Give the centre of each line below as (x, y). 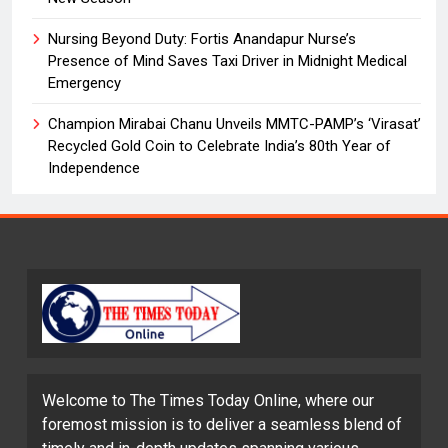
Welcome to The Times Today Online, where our (208, 401)
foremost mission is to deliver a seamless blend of (222, 425)
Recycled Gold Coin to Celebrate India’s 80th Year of (219, 146)
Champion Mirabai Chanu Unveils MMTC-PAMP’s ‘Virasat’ (234, 124)
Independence (94, 168)
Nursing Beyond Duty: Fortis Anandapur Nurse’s (202, 39)
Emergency (84, 83)
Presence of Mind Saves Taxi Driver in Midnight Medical (227, 61)
